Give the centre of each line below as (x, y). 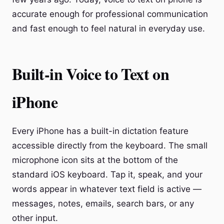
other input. (35, 218)
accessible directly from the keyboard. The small (110, 145)
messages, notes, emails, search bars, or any (103, 203)
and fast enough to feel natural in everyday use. (108, 28)
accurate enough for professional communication (110, 14)
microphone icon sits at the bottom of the (95, 160)
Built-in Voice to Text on (90, 74)
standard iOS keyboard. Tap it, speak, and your (107, 174)
